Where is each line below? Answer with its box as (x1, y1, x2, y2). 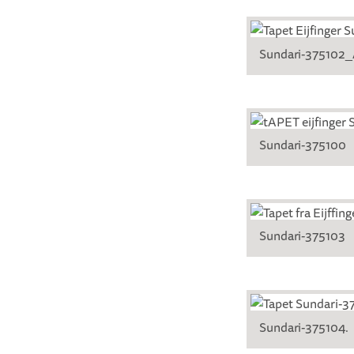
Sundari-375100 (259, 134, 346, 156)
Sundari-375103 (259, 225, 345, 247)
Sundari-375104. (259, 316, 348, 337)
